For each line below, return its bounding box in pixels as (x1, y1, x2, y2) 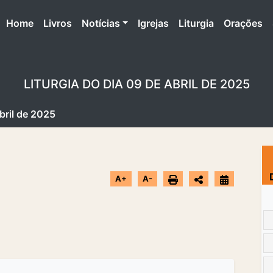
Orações (224, 16, 263, 29)
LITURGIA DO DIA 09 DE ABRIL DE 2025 (23, 76, 250, 91)
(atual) (32, 16, 63, 29)
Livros (43, 16, 72, 29)
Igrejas (138, 16, 169, 29)
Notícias (81, 16, 120, 29)
